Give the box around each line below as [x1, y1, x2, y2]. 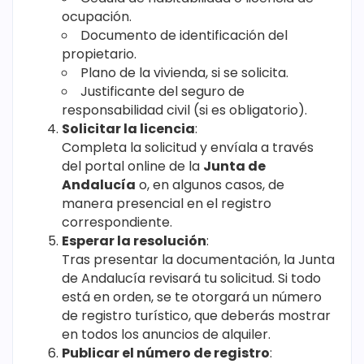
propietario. [62, 45, 136, 64]
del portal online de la [62, 157, 203, 176]
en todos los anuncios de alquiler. [62, 325, 271, 344]
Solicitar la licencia [62, 119, 195, 139]
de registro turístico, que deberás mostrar [62, 306, 331, 326]
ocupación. [62, 7, 132, 27]
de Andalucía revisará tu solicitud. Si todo [62, 269, 321, 288]
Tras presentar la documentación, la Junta [62, 250, 335, 270]
